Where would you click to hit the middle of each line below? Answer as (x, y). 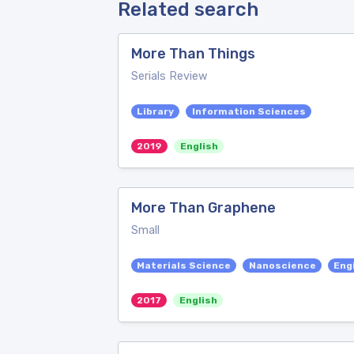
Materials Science (184, 265)
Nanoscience (282, 265)
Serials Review (169, 76)
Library (156, 111)
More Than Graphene (203, 208)
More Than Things (193, 54)
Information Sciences (249, 111)
